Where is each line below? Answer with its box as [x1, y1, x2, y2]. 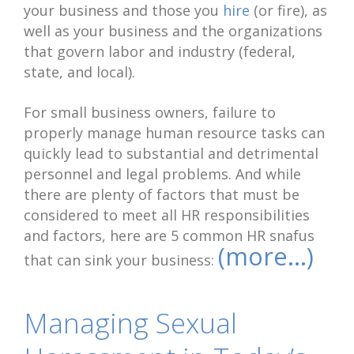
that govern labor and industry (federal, [24, 42, 296, 61]
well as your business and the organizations [24, 21, 322, 40]
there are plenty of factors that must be [24, 185, 299, 204]
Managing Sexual [24, 304, 237, 341]
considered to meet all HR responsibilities [24, 205, 310, 224]
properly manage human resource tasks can [24, 123, 325, 142]
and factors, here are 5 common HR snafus [24, 226, 314, 245]
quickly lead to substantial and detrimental [24, 144, 318, 163]
